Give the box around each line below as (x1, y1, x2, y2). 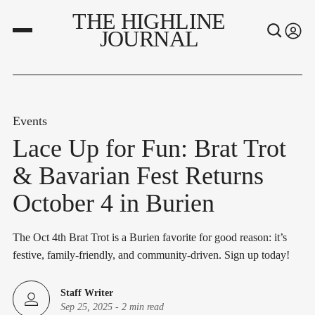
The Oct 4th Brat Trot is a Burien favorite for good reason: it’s (13, 231, 287, 243)
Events (13, 114, 47, 128)
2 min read (122, 301, 164, 312)
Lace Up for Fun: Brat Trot (13, 134, 286, 162)
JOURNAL (99, 26, 199, 51)
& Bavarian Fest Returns (13, 162, 264, 190)
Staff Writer (60, 287, 113, 298)
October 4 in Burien (13, 189, 214, 217)
